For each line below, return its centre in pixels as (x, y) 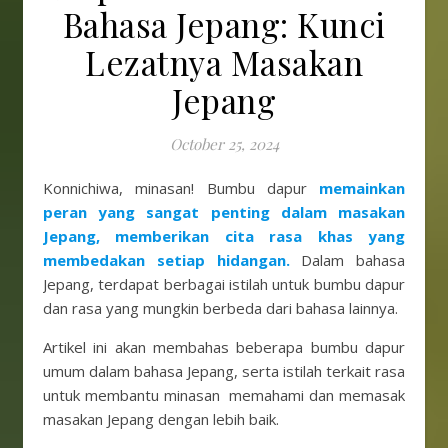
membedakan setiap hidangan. (166, 260)
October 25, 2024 (224, 144)
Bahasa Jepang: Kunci (224, 24)
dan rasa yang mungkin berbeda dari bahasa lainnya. (220, 308)
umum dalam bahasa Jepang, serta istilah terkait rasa (224, 371)
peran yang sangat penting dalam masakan (224, 212)
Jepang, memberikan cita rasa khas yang (224, 236)
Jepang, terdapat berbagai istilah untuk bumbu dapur (224, 284)
